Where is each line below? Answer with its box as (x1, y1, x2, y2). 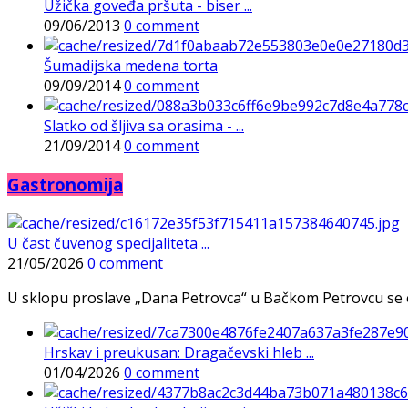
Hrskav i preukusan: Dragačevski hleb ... (44, 342, 314, 362)
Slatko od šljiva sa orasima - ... (44, 116, 244, 137)
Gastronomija (7, 172, 123, 196)
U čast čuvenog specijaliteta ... (7, 232, 209, 253)
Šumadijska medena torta (44, 56, 218, 76)
